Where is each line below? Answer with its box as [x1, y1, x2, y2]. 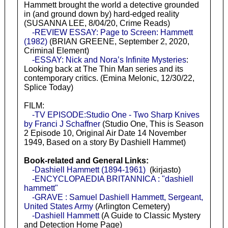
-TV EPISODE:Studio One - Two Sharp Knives [32, 110, 199, 119]
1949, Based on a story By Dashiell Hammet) [23, 137, 186, 147]
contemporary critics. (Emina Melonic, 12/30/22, [23, 73, 194, 82]
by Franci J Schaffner [23, 119, 100, 128]
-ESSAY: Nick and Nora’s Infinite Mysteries [32, 55, 186, 64]
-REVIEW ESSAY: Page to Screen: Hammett [32, 27, 193, 37]
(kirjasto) [145, 165, 181, 174]
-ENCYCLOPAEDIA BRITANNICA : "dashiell [32, 174, 193, 183]
